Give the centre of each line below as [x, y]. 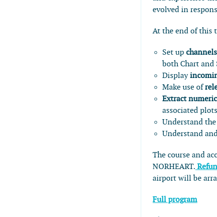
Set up [174, 52]
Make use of [184, 87]
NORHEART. [174, 167]
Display [176, 76]
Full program [175, 200]
